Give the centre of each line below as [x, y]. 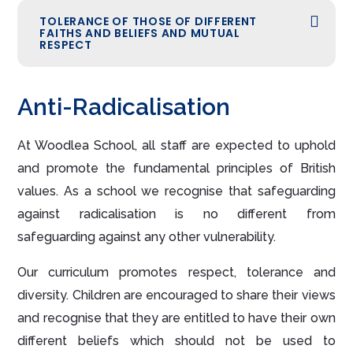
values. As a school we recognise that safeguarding [176, 191]
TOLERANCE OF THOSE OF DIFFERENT [149, 21]
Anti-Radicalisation [124, 107]
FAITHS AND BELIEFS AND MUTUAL [140, 33]
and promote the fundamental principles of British [176, 169]
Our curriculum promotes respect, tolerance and [176, 273]
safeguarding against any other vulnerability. [147, 237]
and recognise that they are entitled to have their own [176, 318]
